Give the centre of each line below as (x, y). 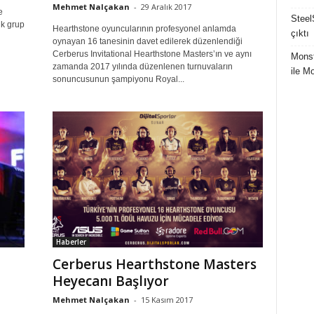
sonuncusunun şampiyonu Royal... (118, 80)
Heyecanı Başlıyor (110, 281)
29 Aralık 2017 (166, 7)
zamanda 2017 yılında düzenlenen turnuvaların (142, 67)
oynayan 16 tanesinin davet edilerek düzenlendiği (147, 42)
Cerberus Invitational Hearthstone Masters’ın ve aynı (152, 54)
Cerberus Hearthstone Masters (154, 265)
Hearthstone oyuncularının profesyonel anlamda (144, 29)
